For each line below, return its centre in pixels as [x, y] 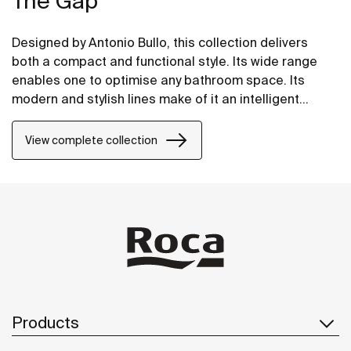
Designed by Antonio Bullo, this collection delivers [160, 43]
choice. [33, 118]
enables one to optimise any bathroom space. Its [158, 80]
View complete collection [91, 140]
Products [45, 322]
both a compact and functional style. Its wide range [165, 62]
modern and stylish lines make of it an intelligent [156, 99]
